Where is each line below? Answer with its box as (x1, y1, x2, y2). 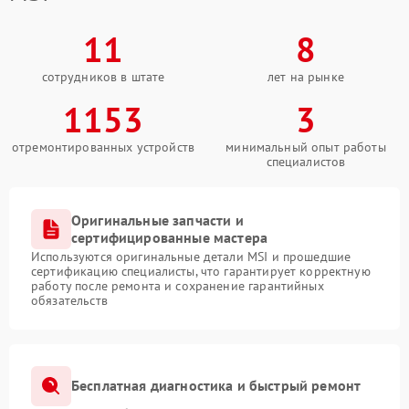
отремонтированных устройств (11, 138, 195, 155)
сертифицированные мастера (71, 227, 268, 246)
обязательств (31, 291, 108, 309)
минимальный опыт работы (225, 138, 386, 155)
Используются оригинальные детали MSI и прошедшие (31, 247, 351, 265)
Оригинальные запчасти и (71, 210, 244, 229)
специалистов (266, 152, 346, 170)
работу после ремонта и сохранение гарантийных (31, 277, 324, 294)
